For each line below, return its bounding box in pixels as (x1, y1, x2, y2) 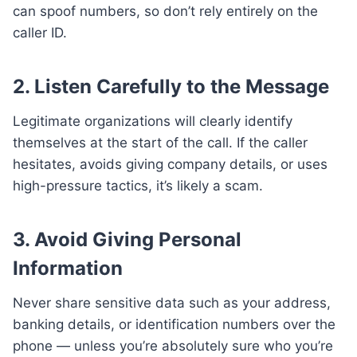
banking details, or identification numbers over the (13, 316, 335, 333)
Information (13, 257, 123, 280)
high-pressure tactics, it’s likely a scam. (13, 178, 263, 194)
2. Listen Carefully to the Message (13, 75, 329, 99)
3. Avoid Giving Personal (13, 228, 241, 252)
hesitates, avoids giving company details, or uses (13, 156, 328, 173)
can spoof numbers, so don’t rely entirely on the (13, 3, 318, 20)
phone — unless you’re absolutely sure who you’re (13, 338, 333, 355)
